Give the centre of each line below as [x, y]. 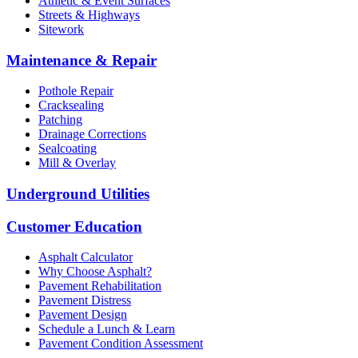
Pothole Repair [76, 91]
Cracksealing [71, 105]
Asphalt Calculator [86, 257]
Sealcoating [68, 149]
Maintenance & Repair [82, 60]
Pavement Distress [85, 300]
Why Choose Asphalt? [95, 272]
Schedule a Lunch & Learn [107, 329]
